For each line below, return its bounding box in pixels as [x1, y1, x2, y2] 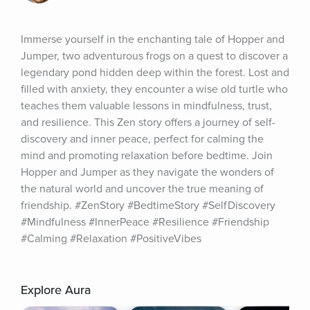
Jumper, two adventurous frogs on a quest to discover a [21, 49, 288, 63]
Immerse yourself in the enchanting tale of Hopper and [21, 33, 284, 46]
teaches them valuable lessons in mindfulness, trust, [21, 99, 272, 113]
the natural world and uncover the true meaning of [21, 182, 264, 196]
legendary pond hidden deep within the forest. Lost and [21, 66, 289, 80]
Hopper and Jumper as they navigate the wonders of [21, 165, 274, 179]
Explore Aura [21, 282, 91, 298]
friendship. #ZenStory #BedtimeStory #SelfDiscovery [21, 199, 275, 212]
